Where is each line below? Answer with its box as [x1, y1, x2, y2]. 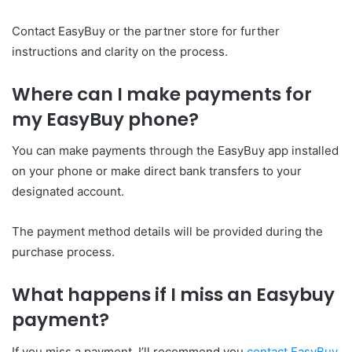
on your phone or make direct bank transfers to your [12, 163, 302, 179]
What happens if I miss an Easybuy [12, 282, 335, 308]
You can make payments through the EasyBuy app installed [12, 143, 339, 159]
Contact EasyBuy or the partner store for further [12, 23, 280, 38]
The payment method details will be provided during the [12, 224, 323, 240]
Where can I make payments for [12, 81, 312, 107]
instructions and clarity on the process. [12, 43, 228, 59]
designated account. [12, 184, 127, 200]
